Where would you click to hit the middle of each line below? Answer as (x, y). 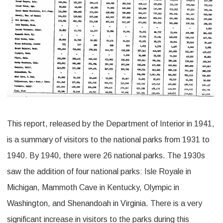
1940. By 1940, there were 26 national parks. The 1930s (106, 156)
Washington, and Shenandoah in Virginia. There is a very (105, 204)
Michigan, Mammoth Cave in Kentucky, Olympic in (93, 188)
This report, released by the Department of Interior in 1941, (111, 124)
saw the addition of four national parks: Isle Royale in (99, 172)
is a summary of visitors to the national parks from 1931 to (108, 140)
